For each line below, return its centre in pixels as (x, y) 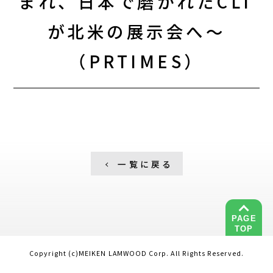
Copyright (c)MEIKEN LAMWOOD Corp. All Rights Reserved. (136, 253)
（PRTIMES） (136, 61)
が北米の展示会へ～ (136, 31)
